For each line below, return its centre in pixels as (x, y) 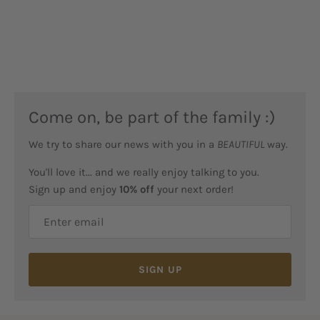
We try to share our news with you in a (123, 145)
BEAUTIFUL (241, 145)
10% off (137, 190)
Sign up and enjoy (74, 190)
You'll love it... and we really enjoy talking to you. (144, 172)
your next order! (194, 190)
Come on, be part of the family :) (152, 117)
